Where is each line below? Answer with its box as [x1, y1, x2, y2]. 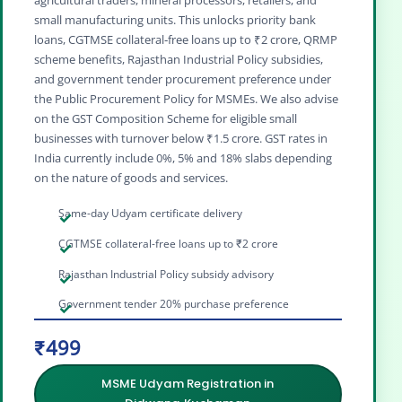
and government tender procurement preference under [34, 71, 331, 88]
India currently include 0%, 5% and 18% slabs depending [34, 150, 332, 167]
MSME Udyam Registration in [101, 375, 275, 393]
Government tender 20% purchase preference [58, 296, 290, 312]
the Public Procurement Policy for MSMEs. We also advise [34, 91, 338, 108]
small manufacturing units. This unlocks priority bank [34, 12, 316, 29]
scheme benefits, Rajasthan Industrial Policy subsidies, [34, 51, 323, 68]
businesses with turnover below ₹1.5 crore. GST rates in [34, 130, 328, 147]
